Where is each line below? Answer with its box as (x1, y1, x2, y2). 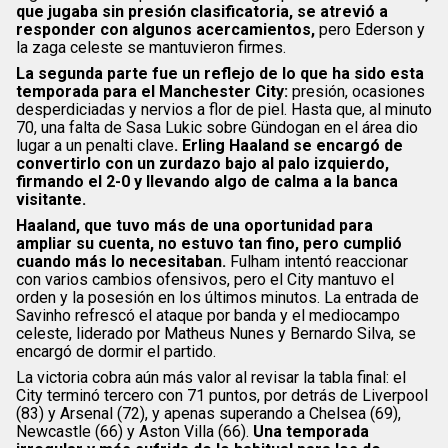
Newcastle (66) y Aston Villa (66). (16, 421, 253, 441)
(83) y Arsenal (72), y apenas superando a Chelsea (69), (16, 403, 401, 423)
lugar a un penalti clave (16, 135, 174, 155)
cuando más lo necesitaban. (16, 251, 226, 271)
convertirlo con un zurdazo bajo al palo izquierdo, (16, 153, 389, 173)
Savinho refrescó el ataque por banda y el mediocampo (16, 305, 400, 325)
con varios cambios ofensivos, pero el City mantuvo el (16, 269, 394, 289)
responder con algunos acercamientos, (16, 19, 315, 39)
